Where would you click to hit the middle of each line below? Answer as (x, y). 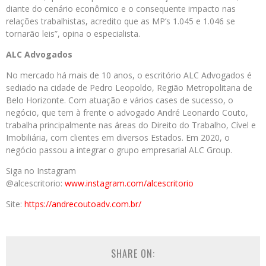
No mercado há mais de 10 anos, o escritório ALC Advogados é (129, 75)
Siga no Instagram (41, 171)
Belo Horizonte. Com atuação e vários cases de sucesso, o (120, 100)
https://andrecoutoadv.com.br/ (83, 204)
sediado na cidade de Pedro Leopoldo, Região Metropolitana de (129, 88)
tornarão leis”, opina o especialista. (73, 34)
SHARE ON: (133, 254)
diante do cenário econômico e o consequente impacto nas (121, 9)
